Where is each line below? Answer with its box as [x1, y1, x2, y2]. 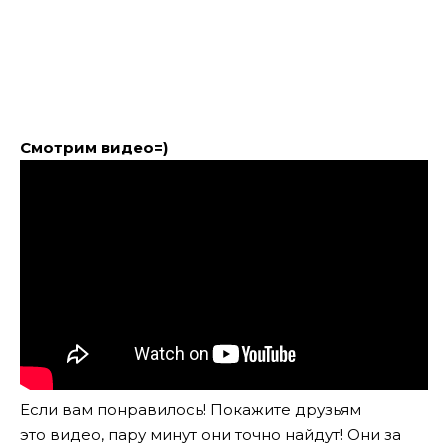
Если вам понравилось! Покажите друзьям [20, 399, 361, 419]
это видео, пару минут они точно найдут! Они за [20, 424, 401, 444]
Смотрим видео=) [20, 137, 168, 157]
